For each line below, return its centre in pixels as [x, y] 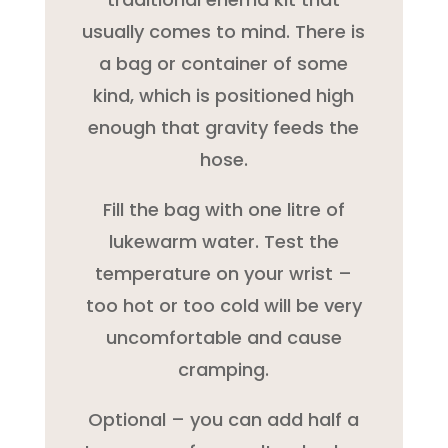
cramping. [224, 369]
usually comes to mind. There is [224, 31]
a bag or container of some [224, 63]
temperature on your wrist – [224, 273]
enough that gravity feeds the [224, 127]
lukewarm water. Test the [223, 241]
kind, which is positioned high [224, 95]
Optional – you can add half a [224, 419]
